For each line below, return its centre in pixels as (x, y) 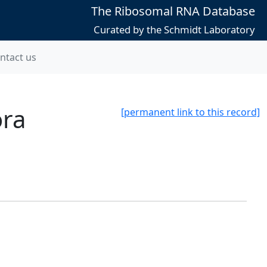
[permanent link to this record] (190, 112)
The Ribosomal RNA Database (173, 11)
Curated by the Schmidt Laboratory (174, 30)
